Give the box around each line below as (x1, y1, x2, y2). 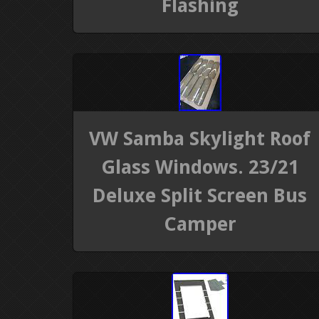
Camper (163, 212, 236, 235)
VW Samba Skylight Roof (89, 127, 311, 150)
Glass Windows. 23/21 (100, 155, 299, 178)
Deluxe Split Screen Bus (93, 184, 308, 206)
